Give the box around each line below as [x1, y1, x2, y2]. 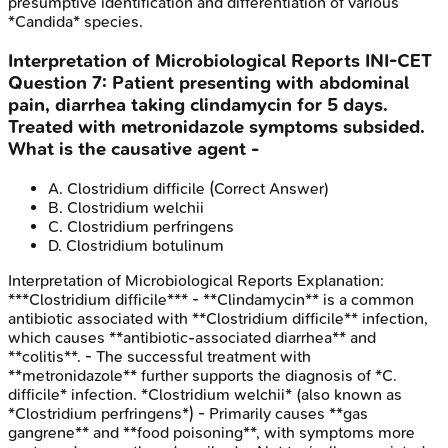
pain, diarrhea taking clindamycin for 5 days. [8, 93, 388, 116]
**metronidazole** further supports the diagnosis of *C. [8, 365, 397, 385]
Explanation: [293, 270, 384, 290]
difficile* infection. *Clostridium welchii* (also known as [8, 384, 402, 404]
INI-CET [365, 49, 432, 72]
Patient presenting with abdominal [112, 71, 409, 94]
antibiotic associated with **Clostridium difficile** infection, [8, 308, 428, 328]
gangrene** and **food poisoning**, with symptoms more [8, 422, 415, 442]
